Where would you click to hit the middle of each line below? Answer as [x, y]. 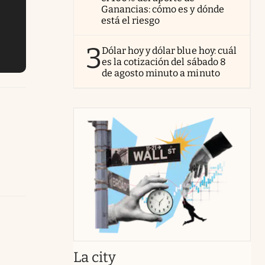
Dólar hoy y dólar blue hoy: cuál [169, 51]
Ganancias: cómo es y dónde [163, 9]
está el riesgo [131, 20]
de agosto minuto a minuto [161, 73]
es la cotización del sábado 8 [164, 62]
